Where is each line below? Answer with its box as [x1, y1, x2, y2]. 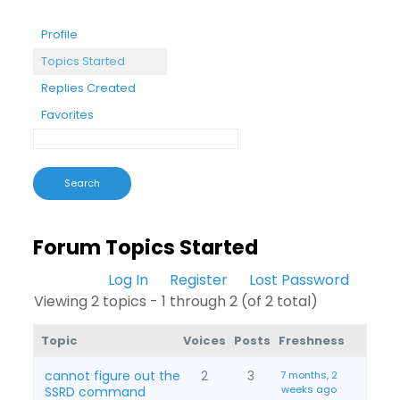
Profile [40, 26, 78, 43]
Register [170, 270, 229, 290]
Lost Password [249, 270, 350, 290]
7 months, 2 [279, 368, 337, 382]
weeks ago [280, 382, 337, 396]
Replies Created [40, 79, 136, 96]
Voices [183, 332, 227, 349]
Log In [108, 270, 149, 290]
